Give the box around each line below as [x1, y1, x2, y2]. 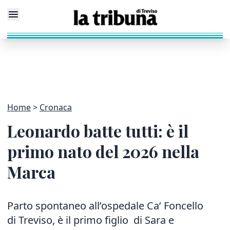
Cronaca [40, 102, 72, 113]
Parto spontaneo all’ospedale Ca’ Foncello [7, 199, 203, 213]
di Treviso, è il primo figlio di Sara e [7, 213, 174, 227]
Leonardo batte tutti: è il [7, 120, 188, 142]
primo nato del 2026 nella [7, 140, 199, 162]
